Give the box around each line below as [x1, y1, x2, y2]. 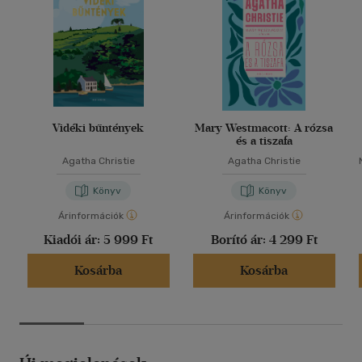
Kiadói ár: [44, 231, 103, 247]
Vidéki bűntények [53, 120, 144, 135]
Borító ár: [210, 231, 269, 247]
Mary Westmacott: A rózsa [195, 120, 333, 135]
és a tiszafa [235, 133, 293, 148]
